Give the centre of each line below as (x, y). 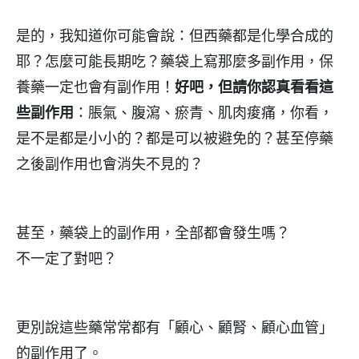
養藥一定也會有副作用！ (95, 87)
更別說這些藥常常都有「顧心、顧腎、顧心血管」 (175, 328)
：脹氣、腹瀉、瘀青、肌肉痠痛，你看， (204, 113)
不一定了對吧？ (67, 259)
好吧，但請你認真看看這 (254, 87)
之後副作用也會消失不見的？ (110, 164)
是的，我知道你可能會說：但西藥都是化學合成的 (175, 36)
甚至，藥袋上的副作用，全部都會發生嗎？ (153, 233)
